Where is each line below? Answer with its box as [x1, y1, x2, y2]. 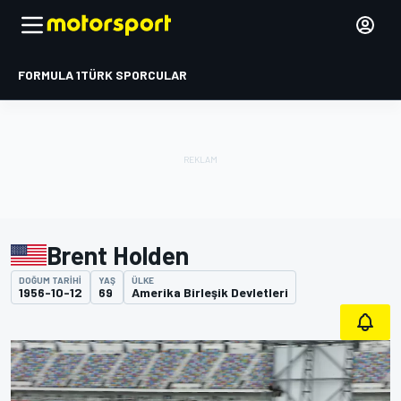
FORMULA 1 [18, 67, 81, 82]
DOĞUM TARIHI [19, 275, 81, 286]
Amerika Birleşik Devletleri [132, 285, 288, 300]
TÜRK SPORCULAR [81, 67, 187, 82]
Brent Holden [47, 240, 189, 270]
